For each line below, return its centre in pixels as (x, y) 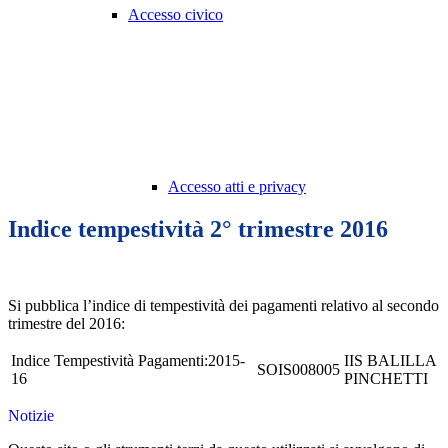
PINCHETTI (386, 379)
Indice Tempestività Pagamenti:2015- (128, 361)
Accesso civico (175, 15)
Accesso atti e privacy (237, 187)
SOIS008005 (298, 370)
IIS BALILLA (390, 361)
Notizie (31, 416)
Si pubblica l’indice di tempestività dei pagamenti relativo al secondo (223, 306)
